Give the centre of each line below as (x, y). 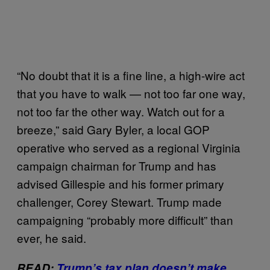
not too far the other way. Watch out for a (121, 111)
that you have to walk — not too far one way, (131, 93)
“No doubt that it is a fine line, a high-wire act (131, 75)
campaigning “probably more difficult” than (125, 219)
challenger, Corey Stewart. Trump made (119, 201)
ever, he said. (52, 237)
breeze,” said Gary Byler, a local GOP (113, 129)
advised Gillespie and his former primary (121, 183)
